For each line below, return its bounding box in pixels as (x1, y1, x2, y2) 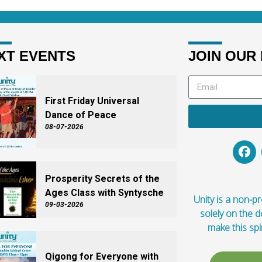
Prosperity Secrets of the (44, 173, 160, 185)
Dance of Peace (44, 109, 116, 121)
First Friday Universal (44, 95, 139, 107)
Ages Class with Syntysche (44, 187, 164, 199)
